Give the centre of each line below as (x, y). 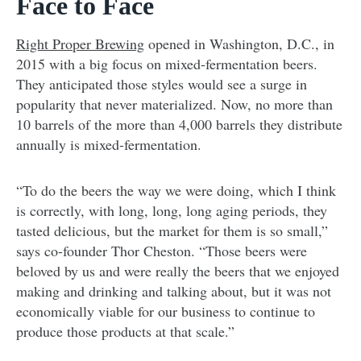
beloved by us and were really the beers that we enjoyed (178, 270)
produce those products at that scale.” (125, 331)
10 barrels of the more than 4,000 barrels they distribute (179, 124)
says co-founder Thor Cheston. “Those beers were (162, 250)
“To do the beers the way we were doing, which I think (176, 190)
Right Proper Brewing (80, 43)
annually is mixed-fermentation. (109, 144)
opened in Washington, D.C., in (239, 43)
